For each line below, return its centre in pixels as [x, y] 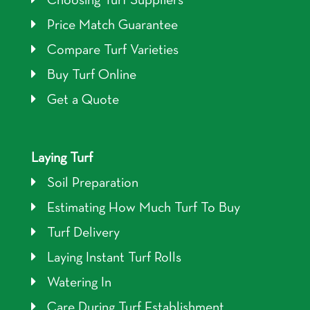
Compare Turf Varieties [112, 50]
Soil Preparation [92, 183]
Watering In [79, 283]
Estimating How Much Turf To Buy [143, 208]
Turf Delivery [83, 233]
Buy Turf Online [91, 75]
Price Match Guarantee [112, 25]
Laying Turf [62, 158]
